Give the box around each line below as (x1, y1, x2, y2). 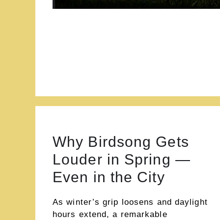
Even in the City (53, 169, 165, 185)
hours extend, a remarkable (53, 210, 167, 219)
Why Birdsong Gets (53, 134, 189, 150)
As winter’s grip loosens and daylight (53, 197, 208, 207)
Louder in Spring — (53, 151, 191, 167)
